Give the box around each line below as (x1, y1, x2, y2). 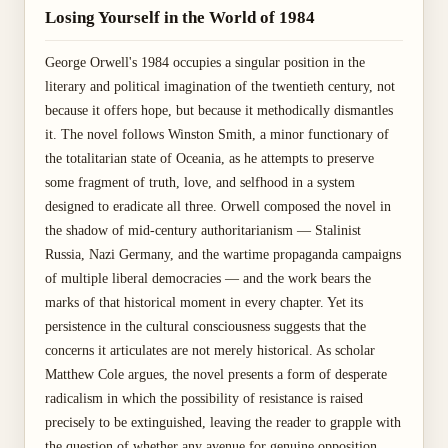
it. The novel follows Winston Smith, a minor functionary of (45, 127, 389, 142)
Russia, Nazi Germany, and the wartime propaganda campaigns (45, 247, 401, 262)
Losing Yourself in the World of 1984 (45, 8, 315, 27)
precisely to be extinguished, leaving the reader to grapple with (45, 415, 401, 430)
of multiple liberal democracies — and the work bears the (45, 271, 371, 286)
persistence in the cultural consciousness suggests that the (45, 319, 366, 334)
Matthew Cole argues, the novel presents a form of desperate (45, 367, 387, 382)
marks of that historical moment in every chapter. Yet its (45, 295, 363, 310)
